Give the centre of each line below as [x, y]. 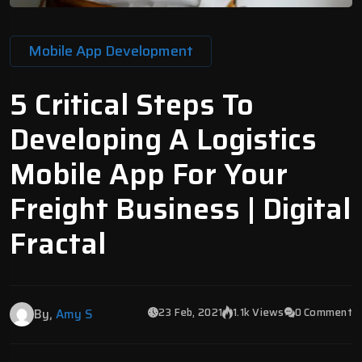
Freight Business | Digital [180, 208]
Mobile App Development [111, 51]
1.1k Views [259, 312]
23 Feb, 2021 [190, 312]
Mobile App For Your [149, 174]
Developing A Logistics [163, 139]
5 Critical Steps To [132, 104]
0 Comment [323, 312]
